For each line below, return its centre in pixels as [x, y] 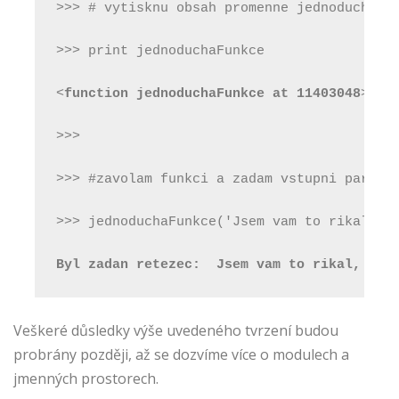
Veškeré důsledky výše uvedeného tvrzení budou [176, 330]
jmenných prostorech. [86, 378]
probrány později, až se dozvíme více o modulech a [181, 354]
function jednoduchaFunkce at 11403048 [212, 94]
